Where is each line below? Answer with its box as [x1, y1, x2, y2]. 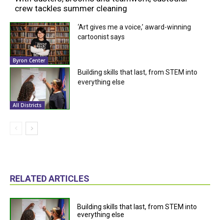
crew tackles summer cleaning [15, 3, 127, 14]
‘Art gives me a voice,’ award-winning [78, 23, 192, 31]
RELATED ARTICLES [10, 173, 89, 184]
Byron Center [13, 56, 45, 64]
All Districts [13, 102, 42, 109]
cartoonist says [78, 33, 125, 41]
